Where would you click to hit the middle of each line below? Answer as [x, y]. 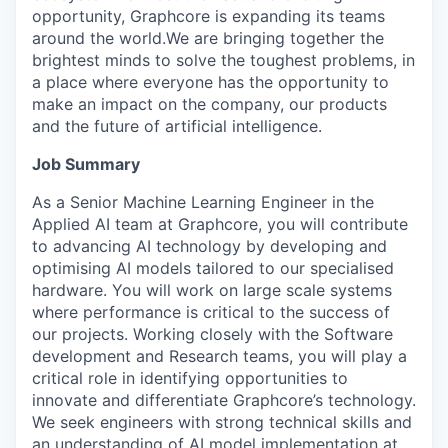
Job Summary [86, 163]
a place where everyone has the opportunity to [210, 81]
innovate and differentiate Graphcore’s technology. [224, 399]
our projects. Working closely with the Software [212, 333]
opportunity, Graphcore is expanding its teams [208, 15]
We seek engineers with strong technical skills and [222, 421]
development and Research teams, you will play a [219, 355]
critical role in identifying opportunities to [190, 377]
